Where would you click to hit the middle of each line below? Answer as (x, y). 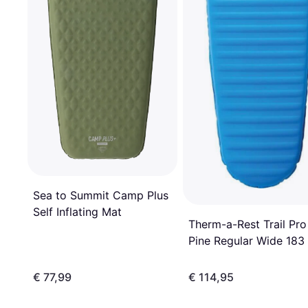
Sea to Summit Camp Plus (101, 195)
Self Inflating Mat (77, 211)
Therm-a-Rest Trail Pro (247, 224)
